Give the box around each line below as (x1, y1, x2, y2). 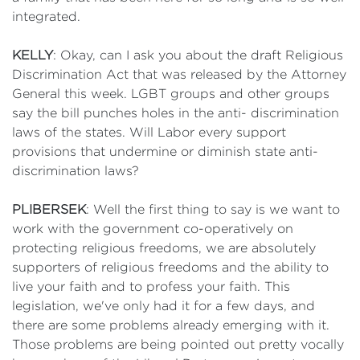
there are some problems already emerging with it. (12, 318, 329, 332)
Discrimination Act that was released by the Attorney (12, 67, 346, 81)
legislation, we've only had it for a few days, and (12, 299, 315, 313)
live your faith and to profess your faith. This (12, 280, 290, 293)
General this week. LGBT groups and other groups (12, 87, 329, 100)
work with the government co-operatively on (12, 222, 293, 235)
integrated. (12, 10, 80, 23)
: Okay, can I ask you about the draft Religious (53, 48, 343, 62)
